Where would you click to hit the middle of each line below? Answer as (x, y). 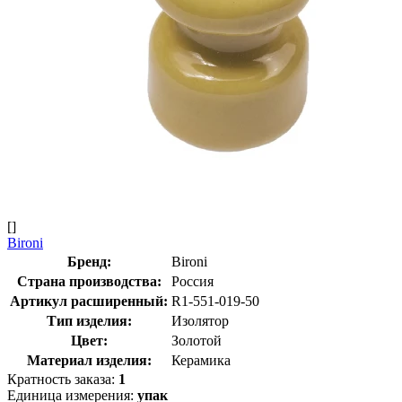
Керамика (201, 360)
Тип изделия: (89, 320)
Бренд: (89, 261)
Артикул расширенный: (89, 301)
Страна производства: (89, 281)
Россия (192, 281)
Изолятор (200, 320)
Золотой (197, 340)
